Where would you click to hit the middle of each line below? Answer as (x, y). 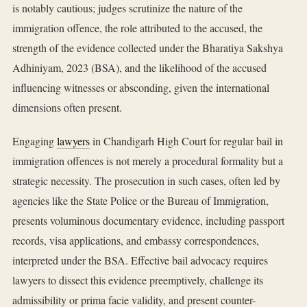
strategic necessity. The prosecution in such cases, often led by (146, 181)
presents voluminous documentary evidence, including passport (148, 221)
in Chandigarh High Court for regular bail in (186, 141)
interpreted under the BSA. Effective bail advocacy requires (140, 260)
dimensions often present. (67, 108)
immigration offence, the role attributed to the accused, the (137, 28)
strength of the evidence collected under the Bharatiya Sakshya (148, 48)
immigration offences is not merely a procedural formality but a (148, 161)
